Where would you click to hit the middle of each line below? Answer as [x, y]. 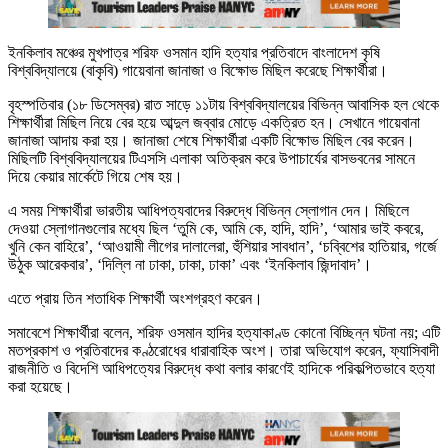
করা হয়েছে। [40, 387]
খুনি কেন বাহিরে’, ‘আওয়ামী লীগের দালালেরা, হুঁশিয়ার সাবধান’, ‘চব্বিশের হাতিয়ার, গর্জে [222, 247]
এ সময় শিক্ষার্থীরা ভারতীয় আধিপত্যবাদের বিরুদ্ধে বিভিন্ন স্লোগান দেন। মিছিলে [208, 211]
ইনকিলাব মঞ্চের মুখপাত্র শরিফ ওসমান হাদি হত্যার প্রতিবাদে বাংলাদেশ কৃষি [194, 53]
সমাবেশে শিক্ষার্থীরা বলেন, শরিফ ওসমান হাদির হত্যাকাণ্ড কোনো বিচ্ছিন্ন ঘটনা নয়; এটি [224, 333]
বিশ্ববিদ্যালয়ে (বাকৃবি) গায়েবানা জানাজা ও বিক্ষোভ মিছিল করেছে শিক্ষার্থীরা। [198, 71]
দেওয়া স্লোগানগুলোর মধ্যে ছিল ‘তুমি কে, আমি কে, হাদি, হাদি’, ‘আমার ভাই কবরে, [216, 229]
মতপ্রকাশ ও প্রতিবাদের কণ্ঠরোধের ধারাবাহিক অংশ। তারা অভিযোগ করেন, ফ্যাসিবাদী [223, 351]
